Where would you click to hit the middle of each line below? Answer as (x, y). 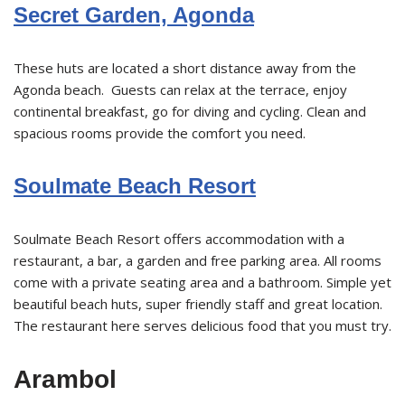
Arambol (65, 379)
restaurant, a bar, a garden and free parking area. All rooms (198, 260)
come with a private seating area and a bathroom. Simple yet (202, 282)
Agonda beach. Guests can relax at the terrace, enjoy (180, 89)
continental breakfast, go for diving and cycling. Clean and (190, 111)
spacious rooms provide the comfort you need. (160, 132)
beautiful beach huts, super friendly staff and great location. (198, 303)
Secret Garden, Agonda (134, 14)
